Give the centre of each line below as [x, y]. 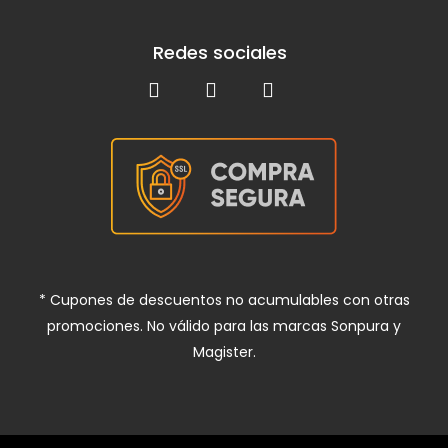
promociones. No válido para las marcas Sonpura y [224, 326]
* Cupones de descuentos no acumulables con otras [224, 300]
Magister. [224, 352]
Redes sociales [220, 53]
